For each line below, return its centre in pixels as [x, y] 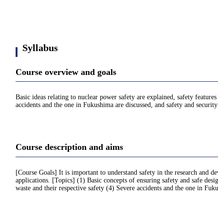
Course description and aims [69, 147]
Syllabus [40, 48]
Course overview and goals [66, 72]
